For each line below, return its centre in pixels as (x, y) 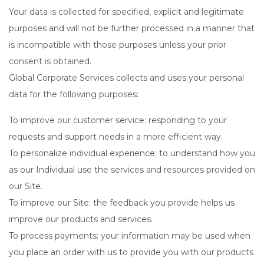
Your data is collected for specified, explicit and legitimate (126, 12)
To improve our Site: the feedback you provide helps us (122, 203)
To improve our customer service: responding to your (118, 120)
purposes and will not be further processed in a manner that (132, 28)
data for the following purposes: (74, 94)
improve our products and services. (81, 219)
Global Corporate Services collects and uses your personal (126, 78)
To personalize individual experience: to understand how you (132, 153)
